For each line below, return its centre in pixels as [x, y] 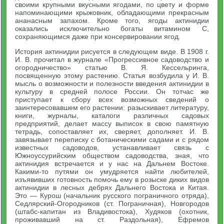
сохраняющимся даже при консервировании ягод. [98, 36]
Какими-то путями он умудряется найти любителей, [112, 171]
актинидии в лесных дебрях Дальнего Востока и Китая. [112, 187]
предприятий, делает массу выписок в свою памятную [112, 123]
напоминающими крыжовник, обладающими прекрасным [112, 12]
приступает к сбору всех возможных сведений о [112, 99]
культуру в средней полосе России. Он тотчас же [112, 91]
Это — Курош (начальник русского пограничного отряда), [112, 195]
